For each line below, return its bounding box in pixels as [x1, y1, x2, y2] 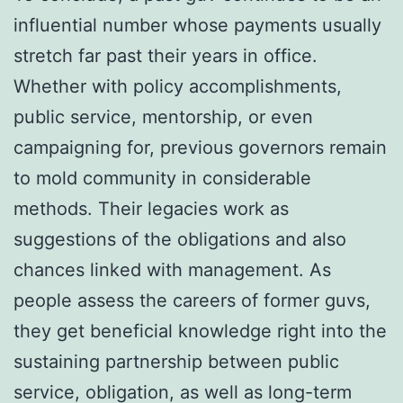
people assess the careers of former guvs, [13, 289, 371, 311]
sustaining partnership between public [13, 350, 339, 372]
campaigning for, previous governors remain [13, 136, 387, 158]
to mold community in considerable [13, 166, 311, 189]
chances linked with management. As [13, 258, 331, 281]
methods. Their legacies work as [13, 197, 289, 219]
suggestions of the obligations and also [13, 228, 346, 250]
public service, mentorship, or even [13, 105, 313, 128]
